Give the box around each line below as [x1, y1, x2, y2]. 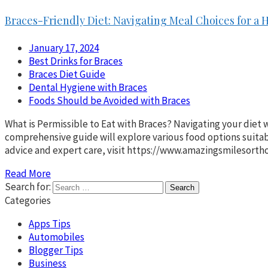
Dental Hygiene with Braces [29, 80, 147, 94]
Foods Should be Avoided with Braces [29, 93, 190, 107]
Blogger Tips [29, 243, 83, 257]
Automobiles [29, 230, 84, 243]
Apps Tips [29, 217, 71, 230]
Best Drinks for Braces [29, 54, 123, 68]
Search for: [5, 179, 51, 193]
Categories [5, 193, 51, 207]
